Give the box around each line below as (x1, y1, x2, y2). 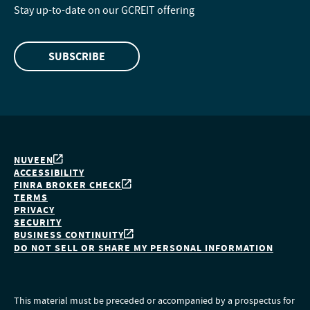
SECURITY (14, 216, 62, 229)
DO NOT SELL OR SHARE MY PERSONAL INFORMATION (14, 241, 273, 255)
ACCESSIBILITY (14, 166, 84, 179)
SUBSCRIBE (48, 49, 105, 64)
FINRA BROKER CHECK (14, 179, 122, 192)
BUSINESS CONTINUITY (14, 228, 124, 241)
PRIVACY (14, 203, 55, 217)
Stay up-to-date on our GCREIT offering (14, 3, 194, 20)
